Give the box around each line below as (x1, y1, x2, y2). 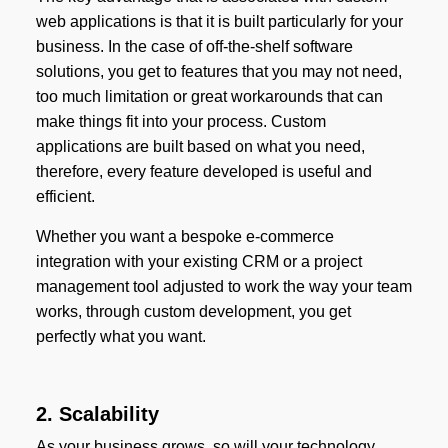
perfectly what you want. (35, 328, 206, 346)
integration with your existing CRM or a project (35, 253, 362, 271)
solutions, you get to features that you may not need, (35, 63, 402, 81)
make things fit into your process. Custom (35, 113, 326, 131)
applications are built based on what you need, (35, 138, 365, 156)
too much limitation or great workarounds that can (35, 88, 383, 106)
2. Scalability (35, 403, 159, 426)
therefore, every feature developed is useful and (35, 163, 372, 181)
